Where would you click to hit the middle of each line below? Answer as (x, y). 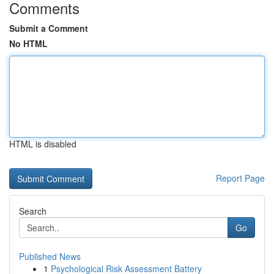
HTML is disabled (43, 144)
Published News (50, 256)
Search (33, 211)
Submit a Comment (49, 28)
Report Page (240, 178)
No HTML (28, 43)
